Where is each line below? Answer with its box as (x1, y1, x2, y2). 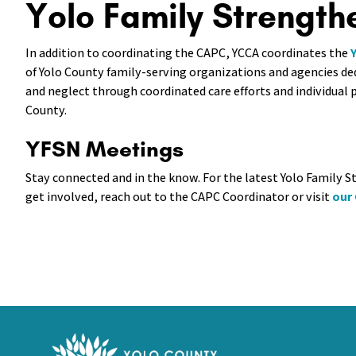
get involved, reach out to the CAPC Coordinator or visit (25, 188, 332, 205)
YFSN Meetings (25, 135, 184, 162)
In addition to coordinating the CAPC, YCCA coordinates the (25, 44, 350, 61)
